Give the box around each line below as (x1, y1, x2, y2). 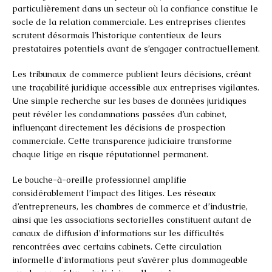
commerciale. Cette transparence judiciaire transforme (12, 135, 232, 146)
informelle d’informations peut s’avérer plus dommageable (12, 254, 248, 265)
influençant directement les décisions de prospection (12, 121, 225, 133)
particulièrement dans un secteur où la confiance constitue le (12, 2, 258, 14)
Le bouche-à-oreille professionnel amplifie (12, 174, 186, 185)
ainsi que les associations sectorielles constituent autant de (12, 214, 251, 225)
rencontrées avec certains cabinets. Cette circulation (12, 240, 222, 252)
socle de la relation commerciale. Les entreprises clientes (12, 16, 246, 27)
